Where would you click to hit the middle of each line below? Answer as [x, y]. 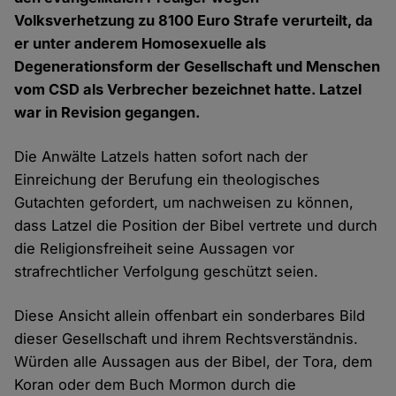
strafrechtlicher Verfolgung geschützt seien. [167, 272]
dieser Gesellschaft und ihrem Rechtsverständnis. [187, 339]
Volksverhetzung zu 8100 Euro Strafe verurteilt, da [194, 21]
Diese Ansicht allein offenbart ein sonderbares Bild [190, 316]
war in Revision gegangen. [108, 113]
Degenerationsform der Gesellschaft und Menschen [198, 67]
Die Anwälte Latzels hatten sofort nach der [161, 157]
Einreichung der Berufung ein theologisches [168, 180]
